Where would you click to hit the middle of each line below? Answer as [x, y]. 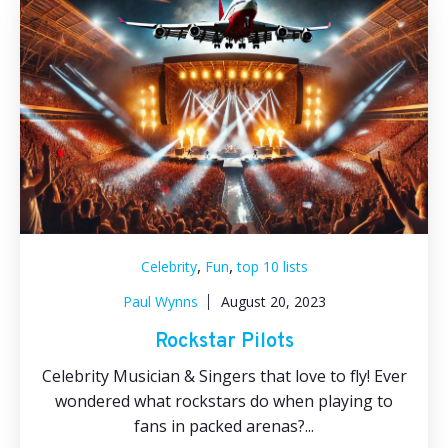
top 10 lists [272, 266]
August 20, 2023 [273, 301]
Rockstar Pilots [224, 342]
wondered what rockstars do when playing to [224, 401]
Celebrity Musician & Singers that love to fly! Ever [224, 376]
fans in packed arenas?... [224, 426]
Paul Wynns [160, 301]
